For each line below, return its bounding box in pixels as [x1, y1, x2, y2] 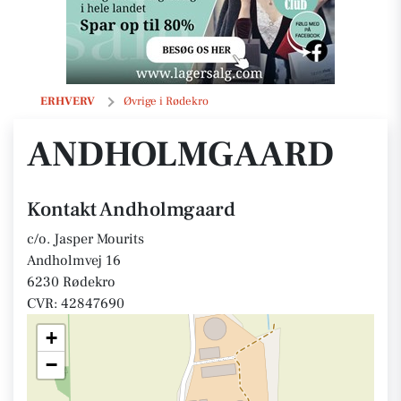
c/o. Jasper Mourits [27, 230, 144, 248]
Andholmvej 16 [27, 252, 121, 269]
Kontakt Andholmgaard [27, 197, 235, 222]
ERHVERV [40, 94, 95, 108]
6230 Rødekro [27, 273, 115, 291]
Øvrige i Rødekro [124, 94, 209, 108]
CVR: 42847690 [27, 294, 124, 312]
